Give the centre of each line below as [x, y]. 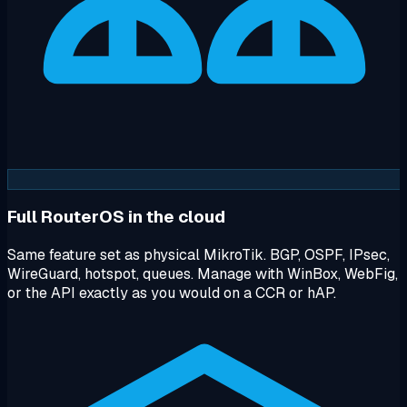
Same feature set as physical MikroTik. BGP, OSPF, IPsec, [199, 255]
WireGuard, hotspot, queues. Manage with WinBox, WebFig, [203, 274]
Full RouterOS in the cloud [116, 217]
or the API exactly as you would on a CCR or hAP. [172, 293]
